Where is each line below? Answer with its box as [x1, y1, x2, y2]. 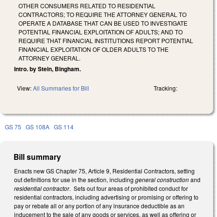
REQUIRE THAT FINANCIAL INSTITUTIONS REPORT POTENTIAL [18, 36, 193, 45]
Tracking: [154, 83, 177, 92]
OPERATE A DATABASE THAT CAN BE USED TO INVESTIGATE [18, 18, 187, 27]
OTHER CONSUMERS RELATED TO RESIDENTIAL [18, 1, 155, 10]
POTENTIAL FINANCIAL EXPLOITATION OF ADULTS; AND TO [18, 27, 183, 36]
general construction [135, 175, 189, 184]
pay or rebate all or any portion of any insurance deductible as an [14, 201, 185, 210]
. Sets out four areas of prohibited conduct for [69, 184, 188, 192]
